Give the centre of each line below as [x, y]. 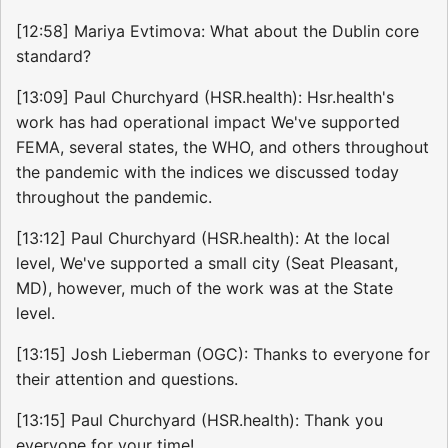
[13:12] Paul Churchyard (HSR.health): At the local [203, 237]
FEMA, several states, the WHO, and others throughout [222, 146]
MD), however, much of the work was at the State [204, 287]
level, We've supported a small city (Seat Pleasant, [207, 262]
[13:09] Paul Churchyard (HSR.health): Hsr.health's [205, 96]
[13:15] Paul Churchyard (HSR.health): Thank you [199, 419]
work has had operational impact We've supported [208, 121]
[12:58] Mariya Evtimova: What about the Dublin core [217, 30]
